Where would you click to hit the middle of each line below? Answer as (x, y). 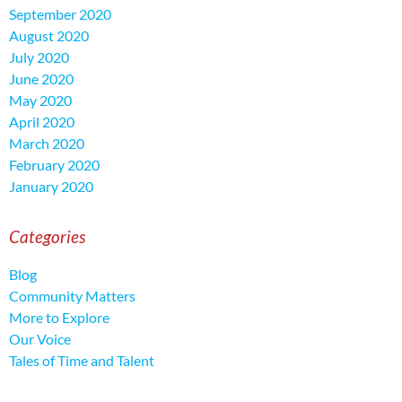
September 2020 (60, 14)
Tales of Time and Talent (82, 361)
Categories (47, 237)
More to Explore (59, 318)
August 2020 (49, 36)
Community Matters (72, 296)
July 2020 (39, 57)
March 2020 (47, 144)
